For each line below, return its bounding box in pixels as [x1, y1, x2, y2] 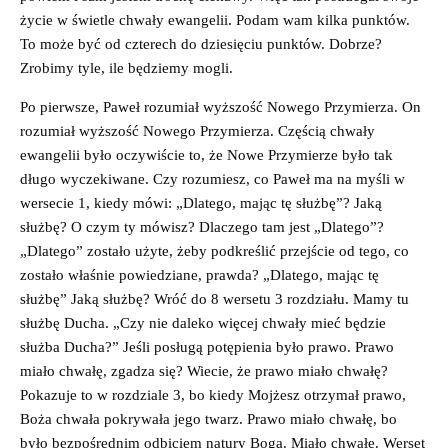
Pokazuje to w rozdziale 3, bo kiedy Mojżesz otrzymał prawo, [20, 386, 406, 403]
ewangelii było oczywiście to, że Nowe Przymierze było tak [20, 146, 393, 163]
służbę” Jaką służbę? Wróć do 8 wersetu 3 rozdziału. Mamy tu [20, 290, 409, 307]
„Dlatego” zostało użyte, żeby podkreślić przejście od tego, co [20, 242, 409, 259]
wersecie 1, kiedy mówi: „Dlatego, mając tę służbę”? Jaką [20, 194, 382, 211]
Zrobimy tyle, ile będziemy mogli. [20, 59, 233, 76]
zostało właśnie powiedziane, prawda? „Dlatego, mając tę [20, 266, 379, 283]
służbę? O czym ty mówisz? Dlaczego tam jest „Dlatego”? [20, 218, 384, 235]
